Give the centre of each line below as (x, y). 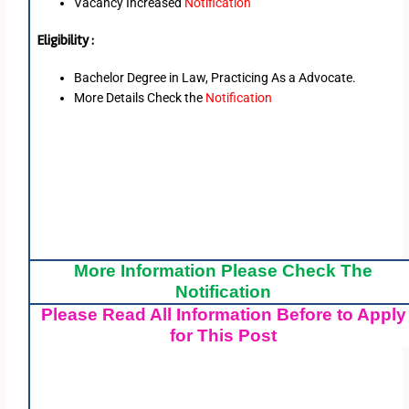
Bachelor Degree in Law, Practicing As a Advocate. (215, 77)
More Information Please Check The (224, 271)
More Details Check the (139, 97)
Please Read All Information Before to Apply (223, 315)
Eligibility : (66, 40)
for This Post (224, 336)
